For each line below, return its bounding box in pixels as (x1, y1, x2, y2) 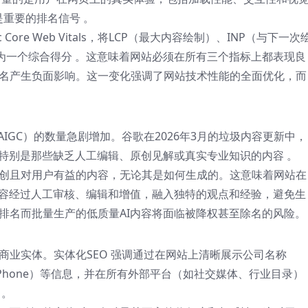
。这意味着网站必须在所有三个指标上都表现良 (75, 49, 306, 64)
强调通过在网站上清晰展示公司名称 (108, 247, 287, 262)
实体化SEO (54, 247, 108, 262)
